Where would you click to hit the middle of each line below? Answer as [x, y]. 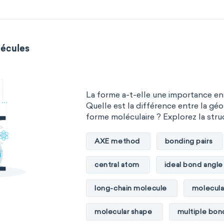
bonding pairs [189, 141]
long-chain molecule [131, 188]
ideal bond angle [193, 164]
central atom [117, 164]
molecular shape [123, 211]
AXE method [117, 141]
